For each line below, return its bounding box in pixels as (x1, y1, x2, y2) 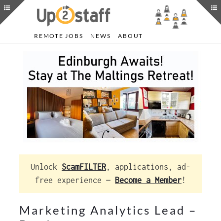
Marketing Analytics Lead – (19, 203, 197, 217)
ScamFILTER (62, 162, 106, 171)
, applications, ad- (106, 162, 190, 171)
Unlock (31, 162, 62, 171)
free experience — (35, 176, 115, 184)
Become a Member (115, 176, 182, 184)
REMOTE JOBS (34, 32, 83, 39)
